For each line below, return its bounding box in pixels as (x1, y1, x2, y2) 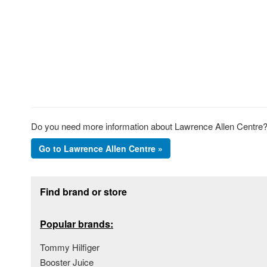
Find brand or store (40, 184, 127, 198)
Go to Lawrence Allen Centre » (39, 142, 163, 154)
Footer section (30, 173, 98, 189)
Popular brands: (40, 216, 113, 231)
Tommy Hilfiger (40, 240, 100, 253)
